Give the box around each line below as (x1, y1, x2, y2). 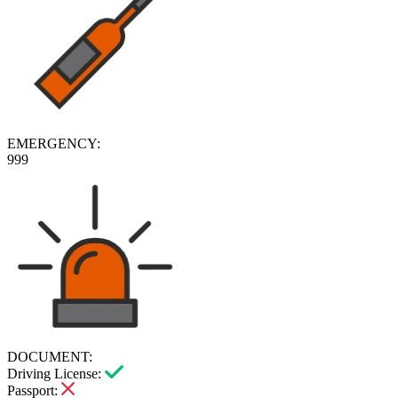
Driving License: (7, 366, 101, 382)
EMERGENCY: (7, 136, 100, 152)
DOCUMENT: (7, 349, 92, 365)
